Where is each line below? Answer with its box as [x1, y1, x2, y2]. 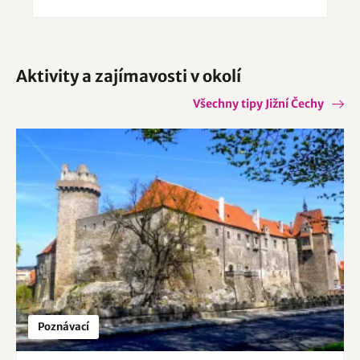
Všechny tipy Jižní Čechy [193, 96, 324, 112]
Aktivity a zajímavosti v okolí [16, 66, 241, 87]
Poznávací [38, 319, 89, 333]
